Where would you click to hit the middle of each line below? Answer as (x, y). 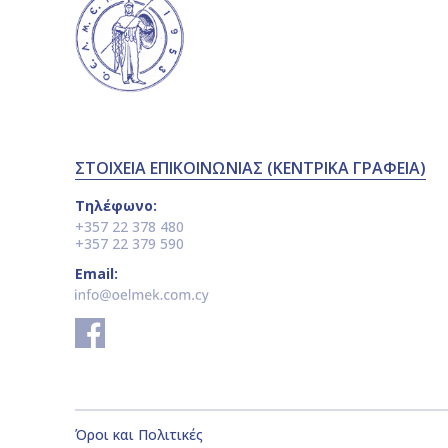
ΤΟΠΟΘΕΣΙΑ (135, 396)
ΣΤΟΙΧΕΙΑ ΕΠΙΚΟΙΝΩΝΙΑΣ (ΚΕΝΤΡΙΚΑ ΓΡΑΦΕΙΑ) (250, 168)
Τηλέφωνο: (116, 205)
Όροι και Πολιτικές (139, 435)
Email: (96, 273)
